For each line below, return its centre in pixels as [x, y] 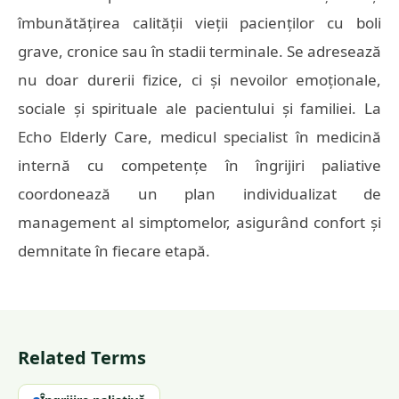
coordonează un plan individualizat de [199, 194]
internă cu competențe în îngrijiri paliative [199, 165]
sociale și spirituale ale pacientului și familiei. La [199, 108]
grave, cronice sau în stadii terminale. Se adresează [199, 51]
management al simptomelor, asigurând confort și [199, 222]
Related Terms [82, 358]
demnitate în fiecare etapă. [114, 251]
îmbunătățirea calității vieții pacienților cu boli [199, 23]
